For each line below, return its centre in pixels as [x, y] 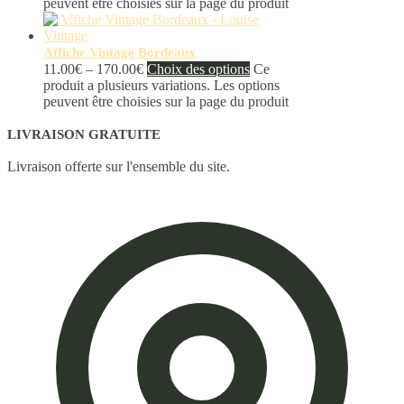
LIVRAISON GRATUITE [84, 135]
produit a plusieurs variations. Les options [161, 86]
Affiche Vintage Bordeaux [119, 53]
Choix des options [198, 69]
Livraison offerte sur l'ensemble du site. [119, 167]
